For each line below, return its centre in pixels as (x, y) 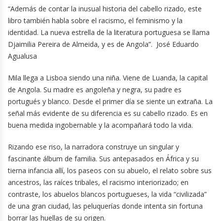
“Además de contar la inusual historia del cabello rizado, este (105, 9)
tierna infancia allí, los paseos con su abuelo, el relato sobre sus (110, 171)
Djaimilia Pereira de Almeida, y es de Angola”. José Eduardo (103, 44)
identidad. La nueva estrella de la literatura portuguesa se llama (109, 33)
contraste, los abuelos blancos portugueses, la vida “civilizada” (107, 194)
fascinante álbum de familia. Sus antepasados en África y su (103, 159)
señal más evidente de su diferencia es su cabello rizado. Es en (108, 113)
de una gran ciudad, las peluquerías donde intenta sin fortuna (105, 206)
